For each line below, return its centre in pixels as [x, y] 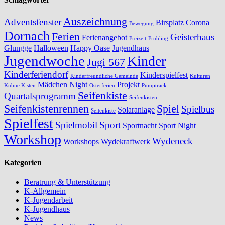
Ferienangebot [104, 37]
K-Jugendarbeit [48, 200]
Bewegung [141, 23]
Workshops [81, 141]
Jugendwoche [44, 61]
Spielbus [198, 109]
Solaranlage [136, 109]
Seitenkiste [103, 110]
